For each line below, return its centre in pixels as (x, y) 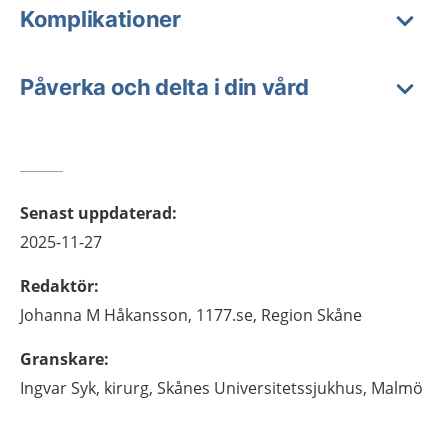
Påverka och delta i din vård (164, 87)
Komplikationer (100, 19)
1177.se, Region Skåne (279, 315)
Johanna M (60, 315)
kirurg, (128, 388)
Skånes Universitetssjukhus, (262, 388)
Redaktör (57, 286)
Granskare (62, 359)
